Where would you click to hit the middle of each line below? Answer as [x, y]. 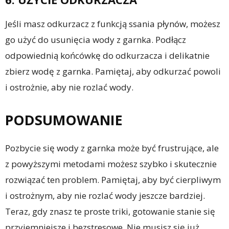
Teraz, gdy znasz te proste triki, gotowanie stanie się [110, 212]
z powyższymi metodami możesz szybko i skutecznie [111, 164]
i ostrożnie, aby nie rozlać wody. [69, 87]
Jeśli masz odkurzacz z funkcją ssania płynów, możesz [113, 24]
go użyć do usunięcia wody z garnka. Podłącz [96, 40]
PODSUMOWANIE [64, 120]
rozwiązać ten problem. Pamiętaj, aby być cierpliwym [113, 180]
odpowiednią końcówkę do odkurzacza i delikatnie [107, 56]
